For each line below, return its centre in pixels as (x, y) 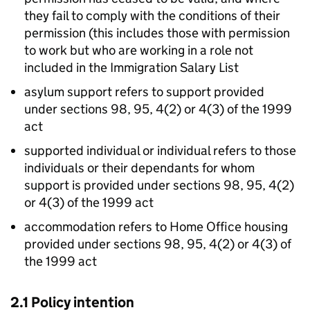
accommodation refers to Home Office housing (156, 227)
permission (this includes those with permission (157, 33)
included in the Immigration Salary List (131, 68)
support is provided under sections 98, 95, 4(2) (159, 185)
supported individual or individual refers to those (160, 151)
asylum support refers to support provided (144, 92)
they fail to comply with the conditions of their (152, 16)
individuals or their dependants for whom (139, 168)
